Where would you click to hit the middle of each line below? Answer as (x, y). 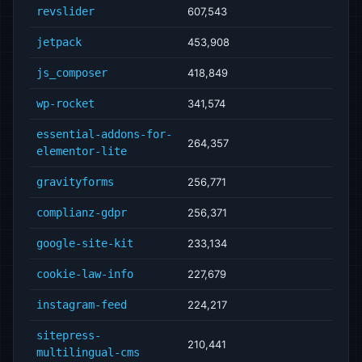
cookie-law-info (85, 274)
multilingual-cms (88, 352)
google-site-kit (85, 243)
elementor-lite (82, 151)
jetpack (59, 42)
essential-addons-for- (104, 134)
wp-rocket (65, 103)
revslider (65, 11)
